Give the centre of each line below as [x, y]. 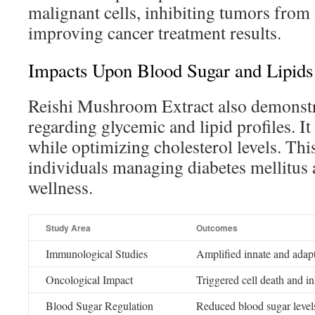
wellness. [60, 187]
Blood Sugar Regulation [99, 306]
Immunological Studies [97, 253]
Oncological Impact [89, 279]
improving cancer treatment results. [155, 32]
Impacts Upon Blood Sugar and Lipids [171, 70]
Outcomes [217, 228]
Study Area [68, 228]
